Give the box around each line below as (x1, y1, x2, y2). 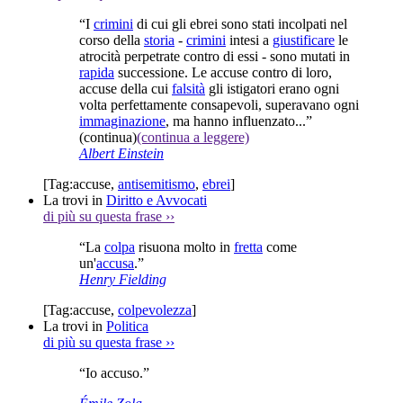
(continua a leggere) (137, 129, 249, 145)
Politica (106, 318, 148, 334)
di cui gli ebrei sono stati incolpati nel (133, 15, 347, 31)
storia (144, 31, 175, 48)
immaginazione (79, 112, 166, 129)
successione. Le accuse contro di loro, (114, 64, 332, 80)
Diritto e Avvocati (106, 192, 207, 208)
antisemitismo (118, 175, 195, 192)
